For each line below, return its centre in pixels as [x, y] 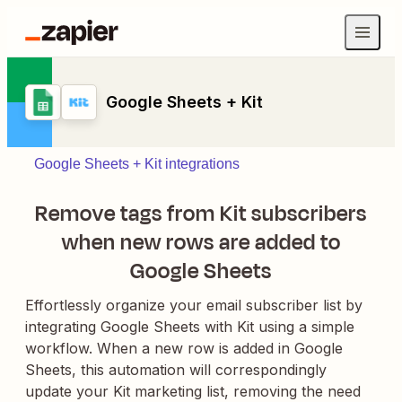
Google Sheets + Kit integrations [137, 164]
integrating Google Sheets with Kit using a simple [190, 327]
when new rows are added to [201, 242]
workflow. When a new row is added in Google [184, 348]
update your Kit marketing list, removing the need [193, 391]
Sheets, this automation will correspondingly [176, 370]
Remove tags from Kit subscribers [201, 214]
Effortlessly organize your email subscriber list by [194, 305]
